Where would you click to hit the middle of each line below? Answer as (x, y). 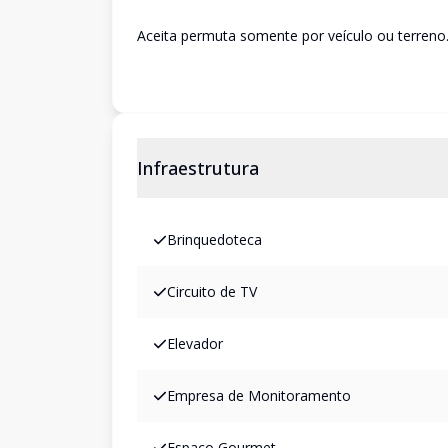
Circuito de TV (212, 291)
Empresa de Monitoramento (259, 395)
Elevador (195, 343)
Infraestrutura (198, 168)
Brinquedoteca (214, 239)
